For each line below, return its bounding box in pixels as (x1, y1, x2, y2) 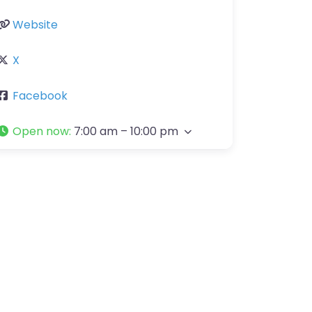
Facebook (13, 88, 68, 104)
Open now (13, 123, 69, 139)
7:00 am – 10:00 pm (74, 123, 178, 139)
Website (13, 17, 58, 33)
